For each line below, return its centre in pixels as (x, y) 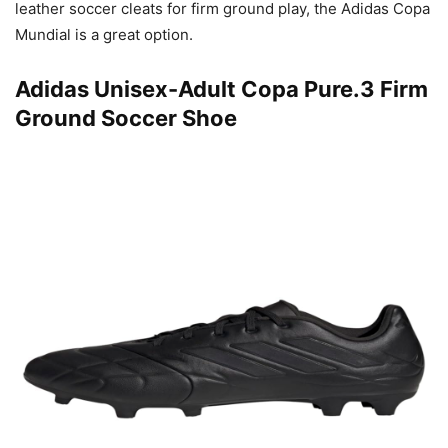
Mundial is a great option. (104, 34)
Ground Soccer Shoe (126, 117)
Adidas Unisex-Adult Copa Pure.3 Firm (221, 88)
